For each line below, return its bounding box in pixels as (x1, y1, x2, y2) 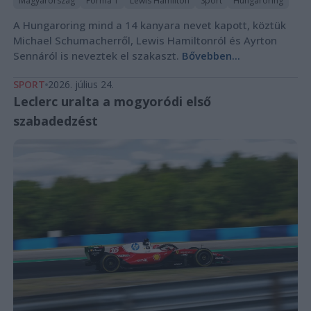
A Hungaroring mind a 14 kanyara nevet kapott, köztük (12, 17, 286, 32)
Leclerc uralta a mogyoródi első (12, 92, 211, 110)
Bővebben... (181, 48, 240, 62)
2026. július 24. (47, 77, 114, 91)
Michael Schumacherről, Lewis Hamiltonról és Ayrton (12, 33, 277, 47)
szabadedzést (12, 112, 98, 129)
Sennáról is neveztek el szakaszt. (12, 48, 182, 62)
